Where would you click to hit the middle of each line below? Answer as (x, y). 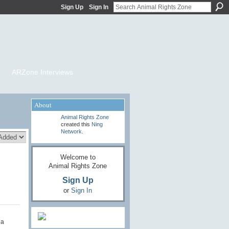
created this (76, 124)
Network (71, 132)
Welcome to (78, 157)
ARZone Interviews (42, 72)
